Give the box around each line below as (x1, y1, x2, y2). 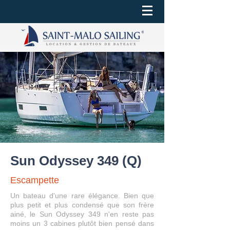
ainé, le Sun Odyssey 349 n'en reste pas (10, 210, 154, 218)
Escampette (10, 175, 59, 185)
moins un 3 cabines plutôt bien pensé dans (10, 219, 154, 227)
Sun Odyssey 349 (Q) (10, 153, 142, 168)
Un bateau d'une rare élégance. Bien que (10, 191, 154, 200)
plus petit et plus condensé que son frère (10, 201, 154, 209)
